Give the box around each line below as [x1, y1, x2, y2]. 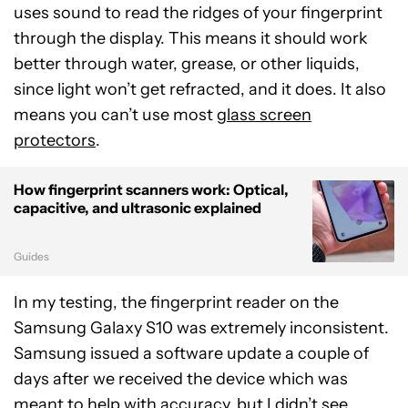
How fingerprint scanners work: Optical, [14, 179, 289, 199]
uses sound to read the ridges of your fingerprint [14, 2, 382, 23]
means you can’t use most [14, 104, 217, 125]
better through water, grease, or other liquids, [14, 53, 360, 74]
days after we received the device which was [14, 368, 348, 389]
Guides [14, 249, 49, 263]
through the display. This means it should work [14, 27, 368, 48]
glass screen [217, 104, 311, 125]
